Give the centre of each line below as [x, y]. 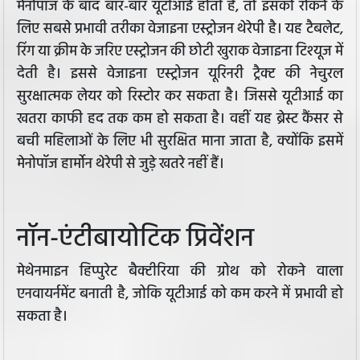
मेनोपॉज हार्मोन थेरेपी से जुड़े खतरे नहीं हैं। [121, 165]
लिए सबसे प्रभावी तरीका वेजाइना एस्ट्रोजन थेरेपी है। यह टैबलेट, [180, 30]
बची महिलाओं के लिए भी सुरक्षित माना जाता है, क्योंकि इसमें [180, 142]
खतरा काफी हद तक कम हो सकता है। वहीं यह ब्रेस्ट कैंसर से [180, 120]
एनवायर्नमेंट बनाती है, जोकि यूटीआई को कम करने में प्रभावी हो [180, 295]
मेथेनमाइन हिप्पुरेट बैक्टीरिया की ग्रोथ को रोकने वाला [180, 272]
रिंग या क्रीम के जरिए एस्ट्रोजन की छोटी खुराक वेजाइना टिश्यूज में [180, 52]
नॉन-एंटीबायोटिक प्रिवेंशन [135, 239]
